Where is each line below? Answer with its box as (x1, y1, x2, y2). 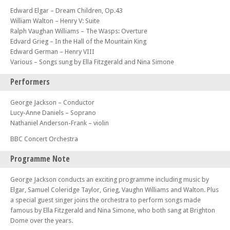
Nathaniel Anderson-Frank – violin (10, 119, 109, 127)
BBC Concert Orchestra (10, 135, 78, 143)
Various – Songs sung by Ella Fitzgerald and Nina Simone (10, 58, 174, 66)
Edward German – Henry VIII (10, 48, 94, 55)
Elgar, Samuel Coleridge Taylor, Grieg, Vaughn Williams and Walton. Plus (10, 186, 219, 194)
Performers (10, 76, 50, 87)
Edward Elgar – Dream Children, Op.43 (10, 7, 123, 14)
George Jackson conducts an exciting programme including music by (10, 176, 209, 183)
